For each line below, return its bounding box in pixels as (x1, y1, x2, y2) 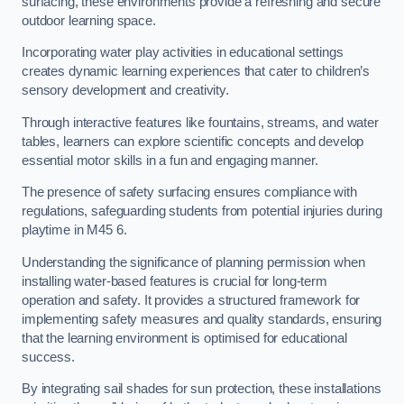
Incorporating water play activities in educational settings (22, 45, 344, 60)
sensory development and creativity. (22, 83, 229, 98)
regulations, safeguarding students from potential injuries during (22, 204, 382, 219)
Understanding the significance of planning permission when (22, 254, 365, 270)
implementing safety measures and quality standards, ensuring (22, 311, 382, 326)
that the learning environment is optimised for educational (22, 330, 347, 345)
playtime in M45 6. (22, 223, 127, 238)
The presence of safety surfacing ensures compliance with (22, 185, 357, 200)
